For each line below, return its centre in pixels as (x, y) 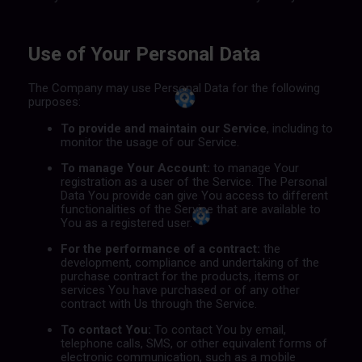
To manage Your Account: (135, 168)
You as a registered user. (126, 223)
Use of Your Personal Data (144, 54)
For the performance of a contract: (160, 248)
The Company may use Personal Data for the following (174, 88)
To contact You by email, (218, 329)
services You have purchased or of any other (180, 290)
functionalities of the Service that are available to (190, 209)
